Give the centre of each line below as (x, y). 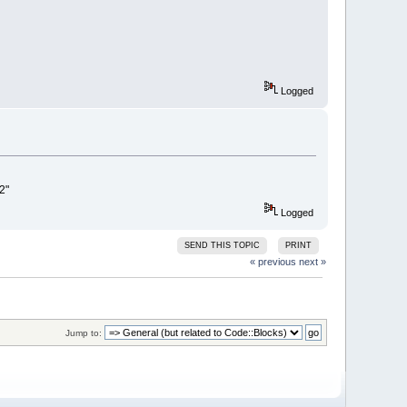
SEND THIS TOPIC (223, 245)
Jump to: (83, 333)
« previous (273, 261)
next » (312, 261)
